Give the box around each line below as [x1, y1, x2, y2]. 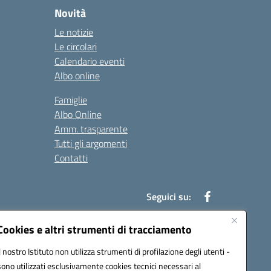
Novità [54, 5, 86, 21]
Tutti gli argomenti [54, 136, 127, 151]
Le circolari [54, 39, 97, 54]
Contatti [54, 151, 88, 165]
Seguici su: [146, 189, 191, 204]
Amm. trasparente [54, 122, 128, 136]
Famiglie [54, 93, 87, 107]
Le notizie [54, 25, 93, 39]
